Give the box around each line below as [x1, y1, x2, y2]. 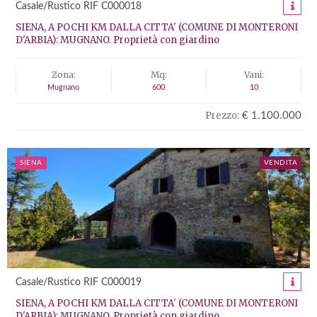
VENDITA [263, 159, 297, 166]
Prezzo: [205, 110, 239, 122]
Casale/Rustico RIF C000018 [16, 1, 142, 11]
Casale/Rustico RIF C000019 [16, 277, 142, 287]
